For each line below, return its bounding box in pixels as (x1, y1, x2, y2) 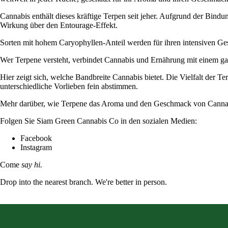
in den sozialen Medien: (119, 116, 197, 125)
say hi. (21, 160, 42, 169)
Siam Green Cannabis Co (37, 116, 119, 125)
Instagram (20, 142, 52, 152)
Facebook (20, 133, 52, 142)
